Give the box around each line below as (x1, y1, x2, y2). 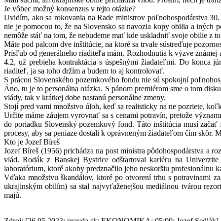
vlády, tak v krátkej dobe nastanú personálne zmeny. (4, 93, 166, 102)
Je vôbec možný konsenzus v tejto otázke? (4, 4, 136, 13)
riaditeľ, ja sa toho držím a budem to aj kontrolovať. (4, 67, 165, 75)
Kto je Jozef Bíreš (4, 138, 60, 147)
